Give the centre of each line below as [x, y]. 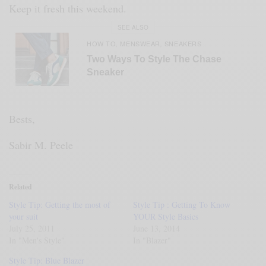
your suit [24, 217]
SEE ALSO [133, 27]
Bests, [22, 119]
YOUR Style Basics [166, 217]
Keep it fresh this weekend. [68, 9]
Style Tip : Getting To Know [182, 205]
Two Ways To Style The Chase [154, 59]
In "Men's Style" [37, 240]
